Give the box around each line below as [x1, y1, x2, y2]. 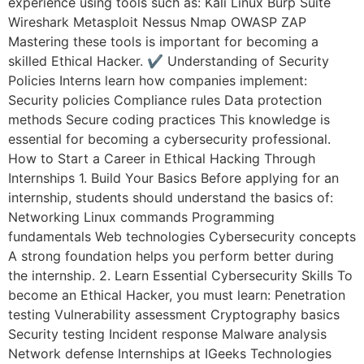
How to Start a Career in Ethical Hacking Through [8, 150, 315, 167]
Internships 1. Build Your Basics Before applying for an [8, 170, 339, 187]
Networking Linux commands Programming [8, 209, 275, 226]
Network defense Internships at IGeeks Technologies [8, 345, 331, 362]
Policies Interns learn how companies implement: [8, 72, 307, 89]
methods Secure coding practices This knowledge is [8, 111, 330, 128]
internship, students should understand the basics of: [8, 189, 333, 206]
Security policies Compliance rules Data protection [8, 92, 322, 109]
